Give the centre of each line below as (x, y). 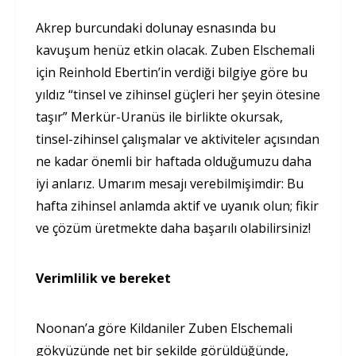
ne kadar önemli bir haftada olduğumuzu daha (174, 161)
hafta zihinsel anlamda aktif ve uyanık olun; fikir (177, 205)
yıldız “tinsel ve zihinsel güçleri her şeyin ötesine (178, 94)
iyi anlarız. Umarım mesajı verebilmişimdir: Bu (170, 183)
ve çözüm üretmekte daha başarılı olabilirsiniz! (173, 228)
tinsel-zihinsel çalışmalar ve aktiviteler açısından (178, 139)
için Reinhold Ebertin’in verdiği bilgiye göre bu (172, 72)
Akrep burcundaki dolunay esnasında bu (156, 27)
